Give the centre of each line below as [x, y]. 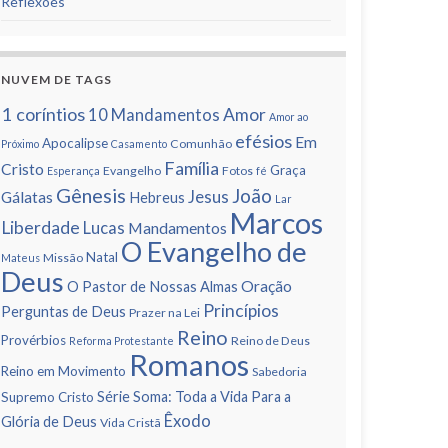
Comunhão [201, 143]
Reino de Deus [270, 340]
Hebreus [157, 197]
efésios [263, 141]
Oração [266, 286]
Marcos [276, 223]
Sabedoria [279, 371]
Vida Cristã [130, 422]
